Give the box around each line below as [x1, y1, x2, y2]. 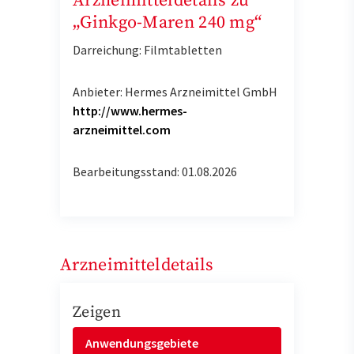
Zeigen [73, 302, 121, 322]
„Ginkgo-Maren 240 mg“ [73, 12, 262, 34]
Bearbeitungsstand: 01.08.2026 [73, 163, 237, 179]
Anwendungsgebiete [85, 334, 198, 351]
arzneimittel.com [73, 122, 171, 138]
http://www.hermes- [73, 103, 187, 119]
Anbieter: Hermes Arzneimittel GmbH [73, 84, 277, 100]
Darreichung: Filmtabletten [73, 42, 222, 58]
